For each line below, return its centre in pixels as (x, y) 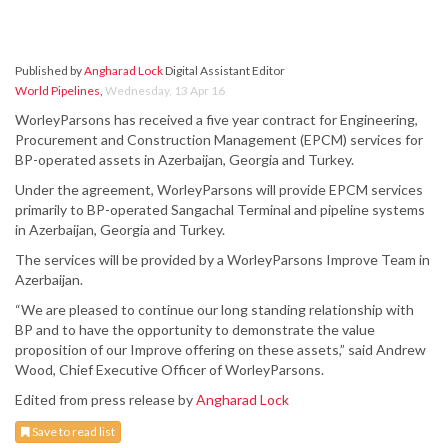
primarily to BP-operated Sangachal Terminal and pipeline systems (220, 210)
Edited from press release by (105, 400)
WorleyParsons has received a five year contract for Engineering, (216, 120)
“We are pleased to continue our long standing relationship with (214, 310)
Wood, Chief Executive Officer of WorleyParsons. (169, 370)
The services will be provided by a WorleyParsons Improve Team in (222, 260)
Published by (49, 71)
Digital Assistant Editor (224, 71)
